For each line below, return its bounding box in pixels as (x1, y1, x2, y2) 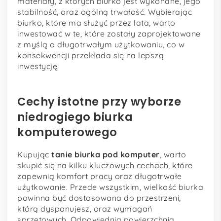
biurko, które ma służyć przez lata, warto (17, 17, 176, 28)
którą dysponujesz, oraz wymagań (17, 204, 152, 214)
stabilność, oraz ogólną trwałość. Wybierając (17, 6, 192, 17)
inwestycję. (17, 61, 59, 71)
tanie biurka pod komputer (51, 149, 160, 160)
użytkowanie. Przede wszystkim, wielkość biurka (17, 182, 203, 192)
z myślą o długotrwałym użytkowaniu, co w (17, 39, 184, 49)
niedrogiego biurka (17, 109, 133, 125)
